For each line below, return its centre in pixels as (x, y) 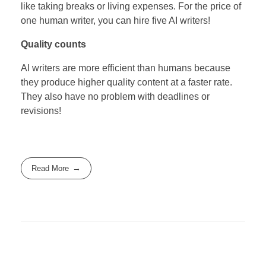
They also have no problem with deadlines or (115, 96)
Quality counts (53, 44)
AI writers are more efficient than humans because (126, 68)
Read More (50, 168)
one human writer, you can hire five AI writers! (115, 20)
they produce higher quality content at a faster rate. (126, 82)
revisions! (41, 110)
